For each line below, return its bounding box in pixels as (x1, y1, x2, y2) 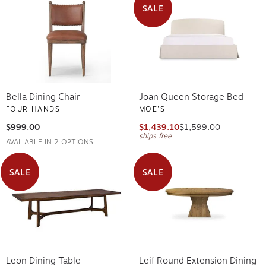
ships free (139, 129, 172, 138)
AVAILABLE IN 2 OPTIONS (6, 135, 93, 144)
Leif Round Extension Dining (139, 253, 256, 264)
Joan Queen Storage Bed (139, 89, 243, 100)
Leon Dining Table (6, 253, 81, 264)
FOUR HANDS (6, 103, 60, 112)
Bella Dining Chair (6, 89, 80, 100)
